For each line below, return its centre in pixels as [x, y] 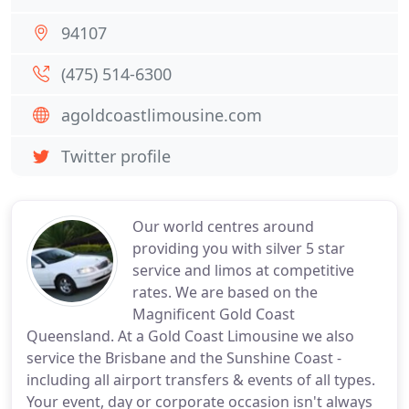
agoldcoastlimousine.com [162, 115]
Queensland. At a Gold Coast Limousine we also [190, 336]
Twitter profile [116, 156]
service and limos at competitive [243, 270]
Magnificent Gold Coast [214, 314]
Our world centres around [223, 226]
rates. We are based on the [225, 292]
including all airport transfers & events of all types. [201, 380]
